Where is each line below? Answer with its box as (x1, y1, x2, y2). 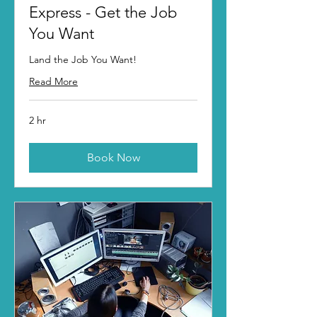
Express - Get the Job (29, 3, 177, 23)
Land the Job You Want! (29, 53, 137, 67)
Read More (29, 75, 78, 88)
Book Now (86, 151, 140, 165)
